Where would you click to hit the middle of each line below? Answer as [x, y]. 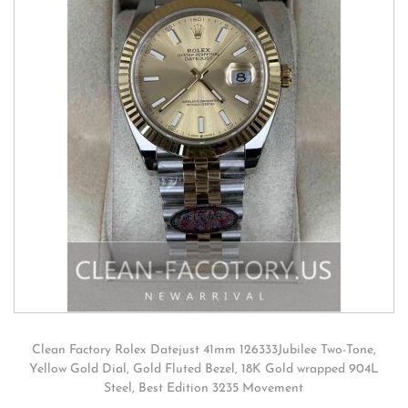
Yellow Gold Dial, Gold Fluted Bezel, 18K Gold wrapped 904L [204, 369]
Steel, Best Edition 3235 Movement [204, 388]
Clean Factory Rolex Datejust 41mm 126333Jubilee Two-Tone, [204, 350]
